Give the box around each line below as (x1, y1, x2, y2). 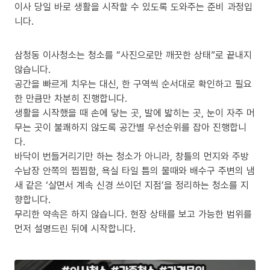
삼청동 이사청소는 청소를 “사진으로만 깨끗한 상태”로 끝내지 (14, 48, 252, 61)
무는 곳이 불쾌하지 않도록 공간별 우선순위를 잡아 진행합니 (14, 121, 246, 134)
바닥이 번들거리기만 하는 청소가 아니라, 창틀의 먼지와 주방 (14, 149, 249, 163)
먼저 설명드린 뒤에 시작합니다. (14, 222, 136, 235)
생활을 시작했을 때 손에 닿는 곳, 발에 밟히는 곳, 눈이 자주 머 (14, 106, 255, 119)
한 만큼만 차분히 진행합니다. (14, 92, 127, 105)
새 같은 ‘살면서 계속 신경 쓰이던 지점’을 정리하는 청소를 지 (14, 178, 249, 192)
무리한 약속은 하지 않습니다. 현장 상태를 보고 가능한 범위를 (14, 207, 252, 221)
